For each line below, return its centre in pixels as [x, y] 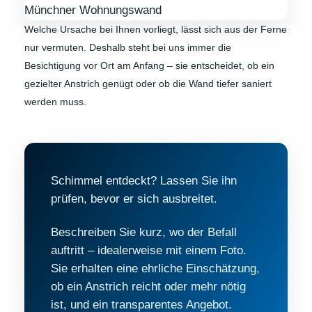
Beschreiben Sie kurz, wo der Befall [144, 232]
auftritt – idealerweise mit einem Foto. [149, 250]
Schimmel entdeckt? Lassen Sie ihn [144, 180]
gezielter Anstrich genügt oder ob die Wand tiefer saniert [148, 83]
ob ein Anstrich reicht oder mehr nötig [148, 286]
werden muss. [55, 101]
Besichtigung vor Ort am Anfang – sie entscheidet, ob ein [149, 65]
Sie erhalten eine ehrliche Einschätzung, [155, 268]
